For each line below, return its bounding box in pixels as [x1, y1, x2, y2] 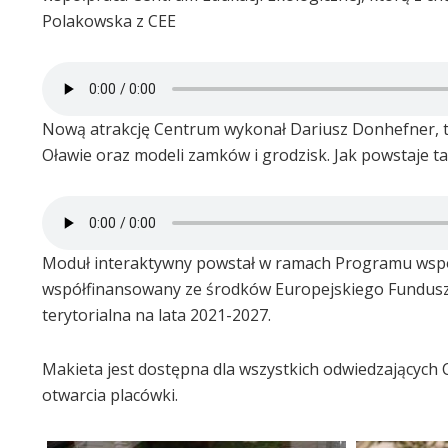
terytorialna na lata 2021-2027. [42, 303, 271, 326]
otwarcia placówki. [42, 383, 178, 406]
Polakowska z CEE [42, 9, 176, 32]
